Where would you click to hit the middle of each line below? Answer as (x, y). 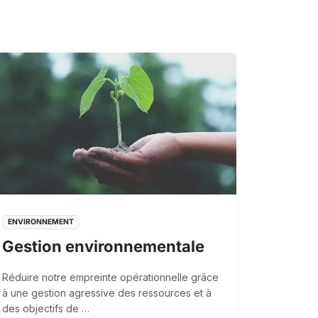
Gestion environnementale (103, 246)
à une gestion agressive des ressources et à (107, 292)
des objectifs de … (46, 308)
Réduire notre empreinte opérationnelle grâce (110, 277)
